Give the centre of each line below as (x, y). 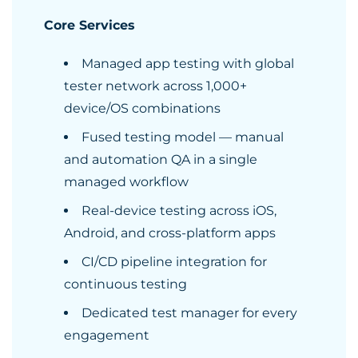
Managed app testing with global (188, 64)
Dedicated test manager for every (189, 313)
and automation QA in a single (161, 159)
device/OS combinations (142, 108)
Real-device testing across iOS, (179, 211)
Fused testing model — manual (183, 137)
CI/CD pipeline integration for (174, 262)
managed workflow (126, 182)
